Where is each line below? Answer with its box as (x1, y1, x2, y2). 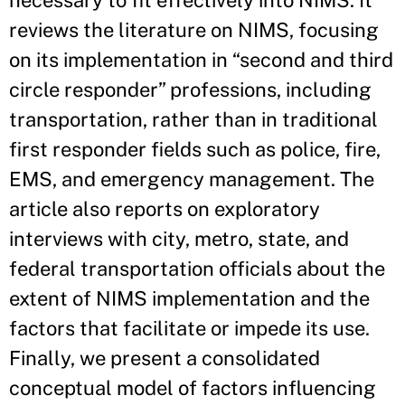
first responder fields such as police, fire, (9, 137, 381, 162)
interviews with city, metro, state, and (9, 227, 349, 251)
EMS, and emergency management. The (9, 167, 374, 192)
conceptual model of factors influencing (9, 376, 376, 400)
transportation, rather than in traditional (9, 108, 378, 132)
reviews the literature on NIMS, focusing (9, 18, 379, 42)
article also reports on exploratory (9, 197, 320, 221)
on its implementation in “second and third (9, 48, 393, 72)
